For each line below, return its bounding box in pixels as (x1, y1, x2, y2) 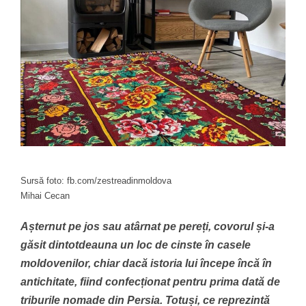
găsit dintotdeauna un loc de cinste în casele (20, 239, 251, 251)
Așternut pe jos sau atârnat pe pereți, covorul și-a (20, 221, 275, 232)
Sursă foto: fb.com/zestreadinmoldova (20, 176, 171, 186)
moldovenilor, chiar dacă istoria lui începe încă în (20, 258, 272, 269)
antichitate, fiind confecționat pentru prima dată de (20, 276, 280, 288)
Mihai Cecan (20, 191, 70, 201)
